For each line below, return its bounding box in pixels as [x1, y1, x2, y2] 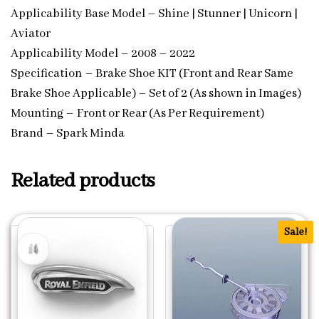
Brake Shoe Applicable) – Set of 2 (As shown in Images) [11, 86, 301, 102]
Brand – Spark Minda [11, 126, 125, 142]
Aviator [11, 26, 51, 42]
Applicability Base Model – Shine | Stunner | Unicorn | [11, 6, 298, 22]
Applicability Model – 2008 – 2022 [11, 46, 195, 62]
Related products [11, 169, 155, 194]
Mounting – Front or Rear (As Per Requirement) [11, 106, 264, 122]
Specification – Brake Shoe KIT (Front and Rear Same [11, 66, 293, 82]
